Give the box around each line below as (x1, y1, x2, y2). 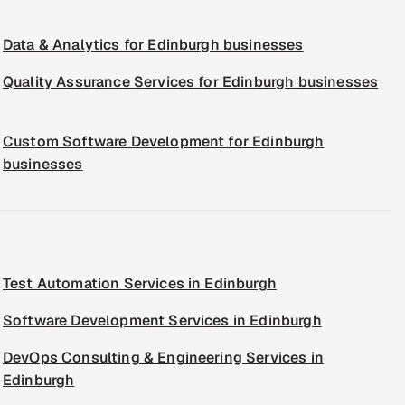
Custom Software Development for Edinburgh (3, 132, 325, 151)
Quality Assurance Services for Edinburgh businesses (3, 72, 379, 91)
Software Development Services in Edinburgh (3, 311, 322, 330)
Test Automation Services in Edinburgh (3, 274, 277, 293)
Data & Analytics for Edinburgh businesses (3, 35, 304, 54)
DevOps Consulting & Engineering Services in (3, 348, 324, 367)
